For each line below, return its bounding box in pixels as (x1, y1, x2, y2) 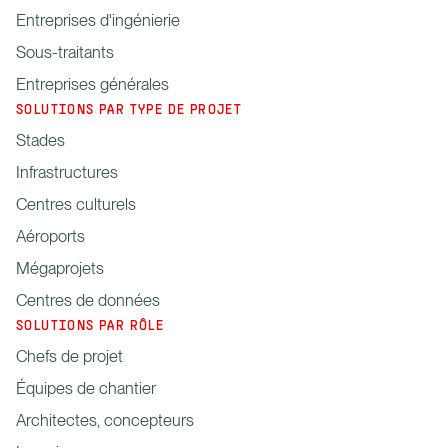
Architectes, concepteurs (16, 409, 194, 430)
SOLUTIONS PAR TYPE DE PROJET (16, 101, 243, 121)
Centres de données (16, 290, 160, 311)
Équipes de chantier (16, 377, 156, 398)
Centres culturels (16, 194, 136, 215)
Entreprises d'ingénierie (16, 10, 180, 31)
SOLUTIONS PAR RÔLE (16, 316, 165, 336)
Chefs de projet (16, 345, 123, 366)
